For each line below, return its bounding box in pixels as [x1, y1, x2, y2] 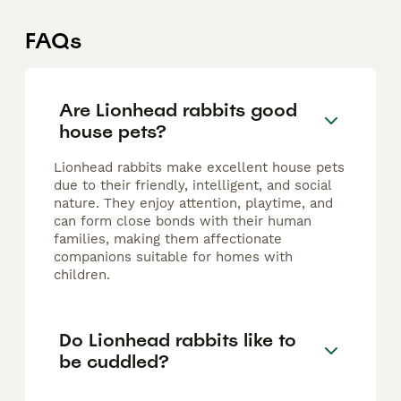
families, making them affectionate [54, 231, 282, 248]
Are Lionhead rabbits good [59, 98, 297, 122]
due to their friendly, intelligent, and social [54, 177, 331, 194]
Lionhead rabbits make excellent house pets [54, 159, 345, 176]
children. [54, 267, 110, 284]
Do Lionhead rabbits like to [59, 328, 296, 352]
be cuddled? [59, 349, 169, 373]
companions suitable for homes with [54, 249, 293, 266]
